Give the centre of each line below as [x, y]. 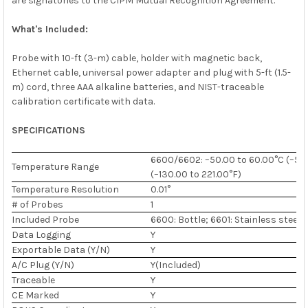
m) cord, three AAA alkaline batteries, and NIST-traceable [137, 87]
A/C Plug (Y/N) [43, 265]
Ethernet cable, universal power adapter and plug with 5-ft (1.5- [151, 72]
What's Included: [49, 29]
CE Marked [35, 295]
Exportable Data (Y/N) [60, 250]
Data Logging [41, 234]
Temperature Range [55, 166]
